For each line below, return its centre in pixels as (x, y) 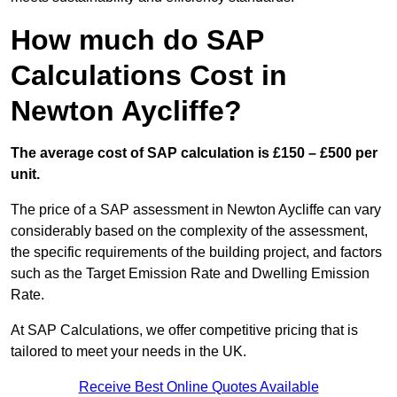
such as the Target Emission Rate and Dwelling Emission (190, 274)
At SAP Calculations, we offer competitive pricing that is (184, 331)
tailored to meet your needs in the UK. (128, 352)
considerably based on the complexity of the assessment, (189, 231)
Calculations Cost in (149, 76)
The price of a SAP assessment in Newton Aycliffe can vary (196, 210)
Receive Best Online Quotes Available (198, 387)
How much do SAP (137, 40)
